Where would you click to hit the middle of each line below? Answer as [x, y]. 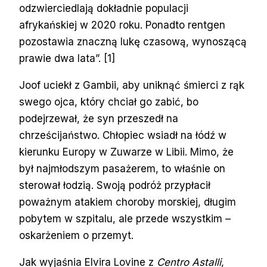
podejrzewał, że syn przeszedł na [99, 118]
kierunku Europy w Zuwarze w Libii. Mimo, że [126, 152]
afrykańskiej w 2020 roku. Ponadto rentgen [122, 25]
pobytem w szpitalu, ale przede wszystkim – [125, 218]
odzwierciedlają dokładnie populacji [104, 8]
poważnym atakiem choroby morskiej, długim [128, 202]
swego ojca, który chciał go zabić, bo [109, 102]
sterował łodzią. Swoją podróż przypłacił [115, 185]
